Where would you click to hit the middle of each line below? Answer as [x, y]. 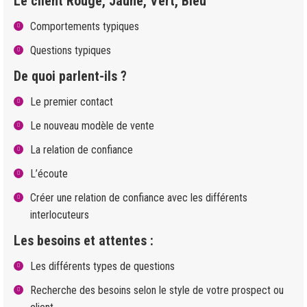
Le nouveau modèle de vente [92, 126]
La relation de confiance [82, 150]
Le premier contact [72, 102]
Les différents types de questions [102, 266]
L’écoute [49, 174]
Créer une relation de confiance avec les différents [139, 198]
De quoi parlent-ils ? [70, 76]
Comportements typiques [85, 26]
